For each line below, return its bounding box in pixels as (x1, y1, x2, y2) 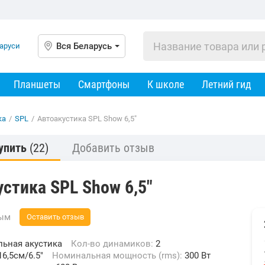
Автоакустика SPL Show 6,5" (37, 114, 137, 123)
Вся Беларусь (56, 41, 112, 51)
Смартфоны (78, 78, 130, 91)
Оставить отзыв (26, 212, 84, 221)
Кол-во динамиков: (77, 238, 156, 249)
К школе (147, 78, 184, 91)
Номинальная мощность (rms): (59, 250, 185, 261)
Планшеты (14, 78, 60, 91)
